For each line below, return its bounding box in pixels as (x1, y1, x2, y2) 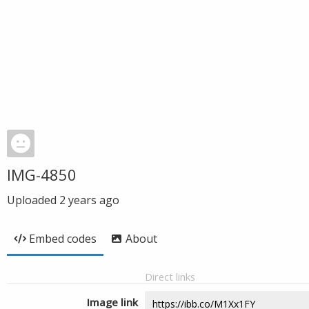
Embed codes (29, 231, 97, 246)
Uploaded (7, 192, 59, 208)
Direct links (145, 270, 195, 283)
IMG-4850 (7, 164, 77, 185)
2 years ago (59, 192, 119, 208)
